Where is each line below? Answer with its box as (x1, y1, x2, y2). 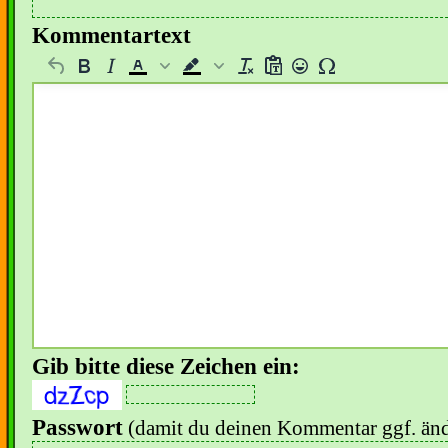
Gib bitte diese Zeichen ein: (32, 353, 300, 380)
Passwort (32, 414, 123, 441)
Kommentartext (32, 22, 191, 49)
